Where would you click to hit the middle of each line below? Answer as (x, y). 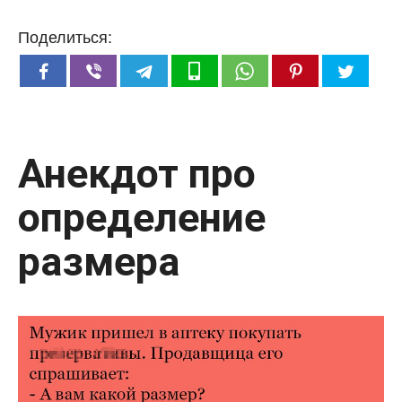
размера (99, 261)
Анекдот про (137, 173)
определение (142, 217)
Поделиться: (65, 37)
